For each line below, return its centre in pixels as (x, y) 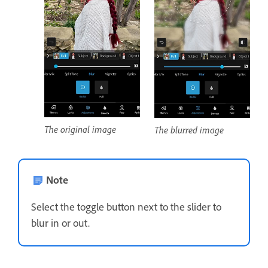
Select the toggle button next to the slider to (126, 207)
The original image (80, 129)
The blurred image (189, 130)
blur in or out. (60, 223)
